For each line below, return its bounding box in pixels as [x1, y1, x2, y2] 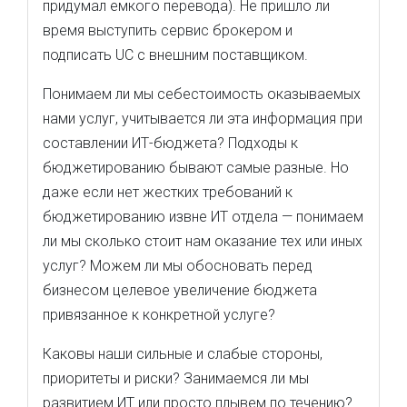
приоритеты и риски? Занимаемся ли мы [43, 370, 309, 387]
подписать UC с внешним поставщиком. [43, 46, 308, 64]
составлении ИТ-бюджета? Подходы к [43, 134, 298, 152]
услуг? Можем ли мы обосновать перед [43, 257, 313, 274]
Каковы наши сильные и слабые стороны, [43, 345, 323, 362]
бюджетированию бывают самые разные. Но [43, 159, 349, 176]
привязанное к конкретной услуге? [43, 306, 275, 323]
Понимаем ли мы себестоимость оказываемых [43, 85, 361, 103]
